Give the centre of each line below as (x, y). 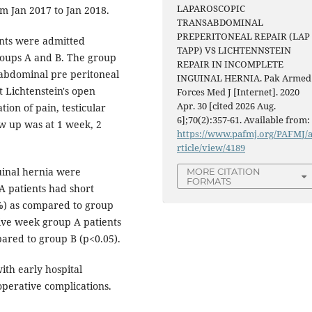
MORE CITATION (224, 172)
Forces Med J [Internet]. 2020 (239, 92)
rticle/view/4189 (211, 148)
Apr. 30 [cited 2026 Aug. (227, 106)
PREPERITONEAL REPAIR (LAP (244, 37)
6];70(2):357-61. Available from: (244, 120)
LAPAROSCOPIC (211, 9)
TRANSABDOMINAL (220, 23)
